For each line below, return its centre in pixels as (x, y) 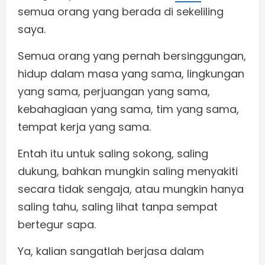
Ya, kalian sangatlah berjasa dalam (111, 251)
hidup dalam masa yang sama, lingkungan (131, 74)
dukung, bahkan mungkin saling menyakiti (128, 172)
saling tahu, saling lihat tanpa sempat (118, 207)
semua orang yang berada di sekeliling (121, 12)
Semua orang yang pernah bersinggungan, (132, 56)
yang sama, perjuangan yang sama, (114, 92)
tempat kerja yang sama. (84, 127)
